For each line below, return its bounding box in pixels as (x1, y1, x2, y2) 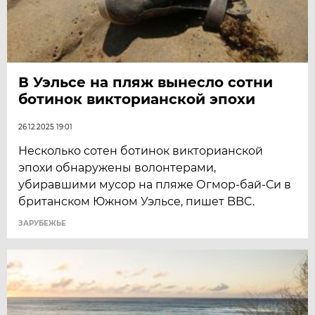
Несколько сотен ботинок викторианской (18, 144, 264, 158)
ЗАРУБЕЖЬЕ (18, 219, 67, 229)
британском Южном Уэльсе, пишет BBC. (18, 195, 255, 209)
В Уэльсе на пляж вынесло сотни (18, 74, 274, 91)
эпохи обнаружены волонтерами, (18, 161, 217, 175)
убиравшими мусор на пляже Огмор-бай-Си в (18, 178, 292, 192)
